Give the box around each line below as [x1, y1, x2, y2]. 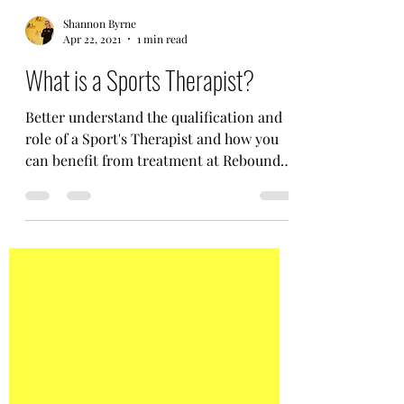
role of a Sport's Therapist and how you [25, 251, 279, 270]
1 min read [137, 153, 188, 168]
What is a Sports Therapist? [25, 183, 254, 220]
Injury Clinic [25, 294, 107, 313]
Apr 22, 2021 [63, 153, 121, 168]
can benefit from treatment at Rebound [25, 272, 280, 291]
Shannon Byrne [63, 137, 136, 152]
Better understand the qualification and [25, 229, 282, 248]
